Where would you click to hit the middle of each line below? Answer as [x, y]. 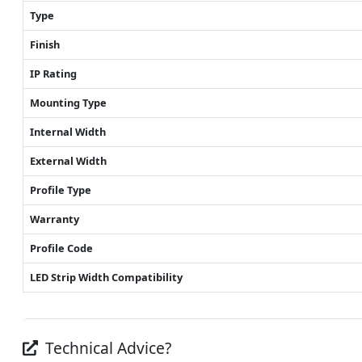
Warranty [55, 219]
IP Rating [53, 73]
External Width [68, 160]
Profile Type [61, 189]
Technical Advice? [107, 347]
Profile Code [61, 248]
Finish [45, 44]
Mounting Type [68, 102]
